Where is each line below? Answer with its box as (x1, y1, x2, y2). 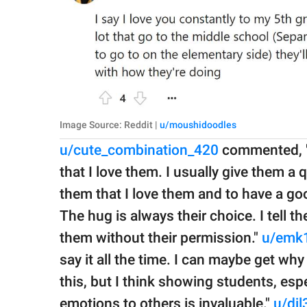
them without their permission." (60, 230, 262, 247)
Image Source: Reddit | (60, 119, 160, 131)
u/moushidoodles (160, 119, 236, 131)
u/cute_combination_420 (60, 142, 219, 159)
